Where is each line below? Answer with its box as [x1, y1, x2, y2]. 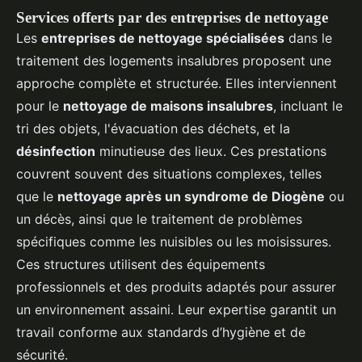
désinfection [16, 143, 95, 160]
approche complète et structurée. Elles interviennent [16, 75, 337, 92]
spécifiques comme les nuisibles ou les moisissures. [16, 234, 331, 250]
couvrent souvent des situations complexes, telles [16, 166, 322, 183]
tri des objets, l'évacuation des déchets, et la [16, 120, 290, 137]
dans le [284, 30, 332, 47]
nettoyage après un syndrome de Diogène [57, 188, 325, 205]
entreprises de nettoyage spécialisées [41, 30, 284, 47]
